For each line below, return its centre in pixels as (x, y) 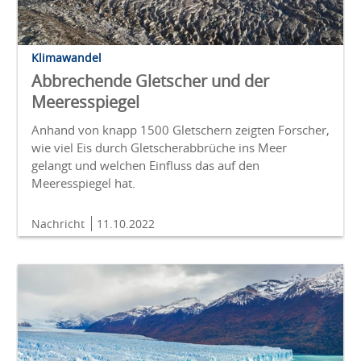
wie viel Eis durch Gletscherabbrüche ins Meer (159, 148)
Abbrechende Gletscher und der (150, 81)
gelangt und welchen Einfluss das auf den (145, 166)
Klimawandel (66, 58)
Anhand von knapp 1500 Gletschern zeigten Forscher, (180, 130)
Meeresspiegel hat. (83, 183)
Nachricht (60, 224)
